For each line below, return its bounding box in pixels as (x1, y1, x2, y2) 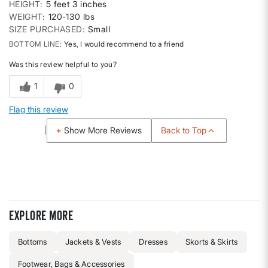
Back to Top (161, 124, 207, 135)
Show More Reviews (64, 125, 142, 136)
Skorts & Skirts (185, 237, 238, 247)
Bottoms (18, 237, 47, 247)
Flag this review (9, 104, 68, 115)
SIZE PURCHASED (9, 24, 83, 35)
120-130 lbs (48, 11, 95, 22)
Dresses (139, 237, 167, 247)
